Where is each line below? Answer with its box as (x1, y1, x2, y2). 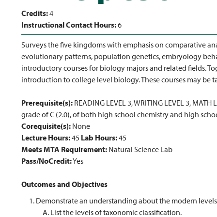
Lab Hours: (81, 133, 117, 142)
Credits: (21, 8, 48, 18)
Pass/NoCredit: (21, 156, 72, 166)
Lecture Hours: (21, 133, 70, 142)
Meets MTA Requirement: (21, 144, 107, 154)
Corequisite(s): (21, 121, 71, 131)
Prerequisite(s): (21, 98, 73, 108)
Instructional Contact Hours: (21, 20, 116, 30)
